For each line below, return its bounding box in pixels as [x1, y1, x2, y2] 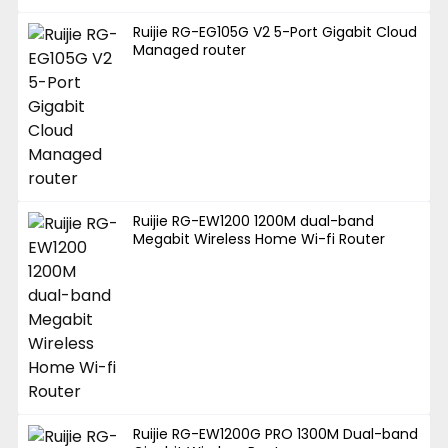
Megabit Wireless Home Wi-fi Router [133, 228, 386, 249]
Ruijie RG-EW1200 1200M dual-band [133, 210, 375, 231]
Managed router [133, 39, 247, 60]
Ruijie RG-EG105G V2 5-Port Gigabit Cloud [133, 21, 418, 42]
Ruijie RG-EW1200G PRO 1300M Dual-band [133, 423, 419, 444]
